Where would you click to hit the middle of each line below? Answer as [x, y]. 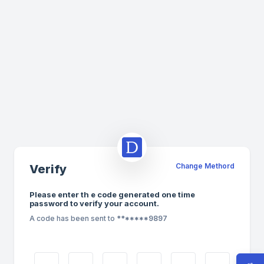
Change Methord [205, 166]
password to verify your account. [94, 203]
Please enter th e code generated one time [112, 194]
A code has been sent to [72, 218]
